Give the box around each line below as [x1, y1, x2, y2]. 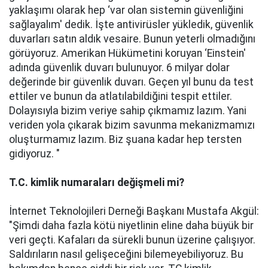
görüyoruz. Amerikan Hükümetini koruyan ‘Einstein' [9, 47, 246, 59]
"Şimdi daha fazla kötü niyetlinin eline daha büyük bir [9, 220, 254, 232]
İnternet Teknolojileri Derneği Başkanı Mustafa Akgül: [9, 205, 259, 217]
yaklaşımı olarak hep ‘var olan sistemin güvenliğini [9, 4, 243, 16]
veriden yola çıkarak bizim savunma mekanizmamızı [9, 119, 255, 131]
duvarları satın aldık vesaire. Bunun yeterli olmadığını [9, 33, 255, 45]
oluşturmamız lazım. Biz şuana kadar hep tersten [9, 133, 242, 145]
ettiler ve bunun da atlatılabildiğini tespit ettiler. [9, 90, 232, 102]
